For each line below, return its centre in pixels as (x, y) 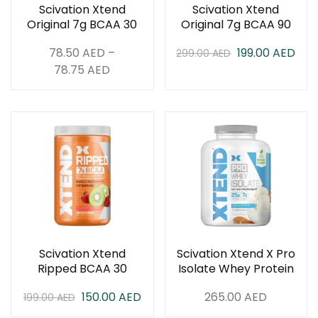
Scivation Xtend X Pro (236, 253)
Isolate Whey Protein (236, 268)
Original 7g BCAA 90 (236, 24)
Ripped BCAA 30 (82, 268)
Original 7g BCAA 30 (82, 24)
